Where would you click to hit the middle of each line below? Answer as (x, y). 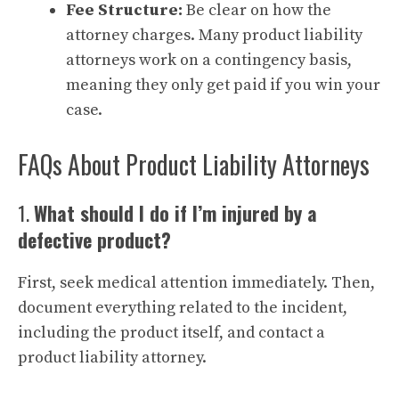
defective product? (94, 240)
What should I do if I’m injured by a (175, 213)
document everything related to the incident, (183, 308)
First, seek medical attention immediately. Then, (196, 283)
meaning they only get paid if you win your (223, 85)
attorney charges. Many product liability (214, 35)
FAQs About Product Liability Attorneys (194, 164)
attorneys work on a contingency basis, (209, 60)
